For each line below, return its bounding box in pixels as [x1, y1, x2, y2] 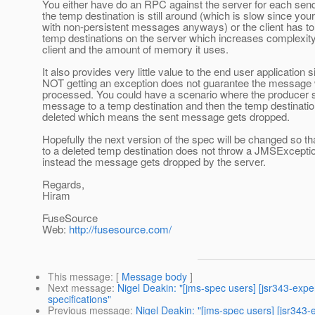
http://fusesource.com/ [69, 221, 172, 237]
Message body [122, 269, 187, 284]
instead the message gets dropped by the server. [42, 154, 266, 169]
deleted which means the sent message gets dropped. [42, 109, 290, 124]
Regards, [42, 176, 84, 192]
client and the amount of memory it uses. [42, 41, 229, 57]
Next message [48, 281, 112, 295]
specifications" [48, 292, 111, 307]
